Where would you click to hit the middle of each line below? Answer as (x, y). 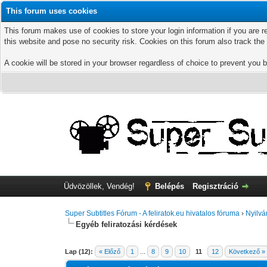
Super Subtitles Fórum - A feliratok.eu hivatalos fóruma (153, 213)
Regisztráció (215, 186)
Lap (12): (79, 252)
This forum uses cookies (52, 11)
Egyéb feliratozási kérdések (127, 224)
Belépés (169, 186)
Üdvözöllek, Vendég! (100, 186)
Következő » (247, 252)
